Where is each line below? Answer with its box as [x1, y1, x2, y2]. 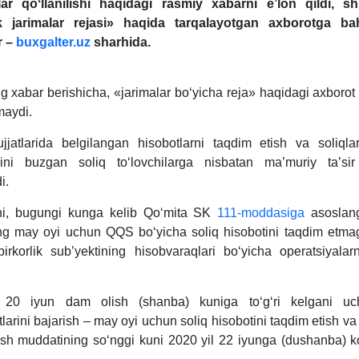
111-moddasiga [217, 206, 305, 220]
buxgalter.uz [15, 35, 91, 49]
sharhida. [90, 35, 151, 49]
